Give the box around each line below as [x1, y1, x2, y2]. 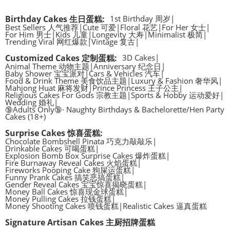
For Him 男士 [5, 29, 51, 40]
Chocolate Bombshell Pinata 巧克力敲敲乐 [5, 136, 152, 146]
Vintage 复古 [91, 36, 135, 47]
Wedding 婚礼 [5, 97, 54, 107]
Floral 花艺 [120, 22, 158, 32]
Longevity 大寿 [92, 29, 144, 40]
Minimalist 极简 [148, 29, 203, 40]
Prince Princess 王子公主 [92, 83, 179, 93]
